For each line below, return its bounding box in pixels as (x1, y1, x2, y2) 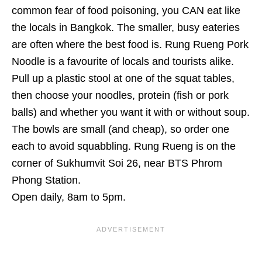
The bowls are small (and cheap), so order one (12, 123, 229, 136)
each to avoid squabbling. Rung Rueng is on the (12, 140, 236, 153)
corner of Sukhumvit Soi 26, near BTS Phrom (12, 157, 222, 170)
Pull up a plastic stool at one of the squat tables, (12, 73, 235, 85)
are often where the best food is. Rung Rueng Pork (12, 39, 249, 51)
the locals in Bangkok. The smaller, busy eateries (12, 22, 240, 34)
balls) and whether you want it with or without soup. (12, 106, 250, 119)
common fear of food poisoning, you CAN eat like (12, 5, 240, 17)
